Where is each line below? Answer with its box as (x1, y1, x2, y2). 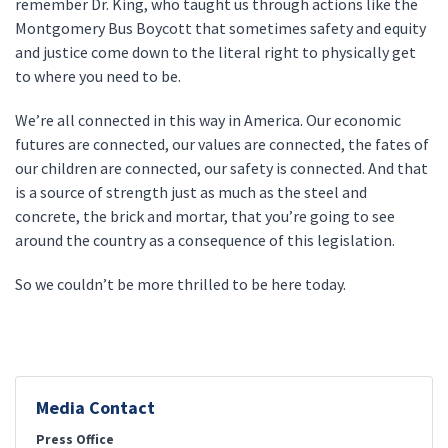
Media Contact (36, 396, 155, 419)
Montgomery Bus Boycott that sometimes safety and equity (15, 18, 426, 38)
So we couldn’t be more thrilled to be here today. (15, 274, 349, 294)
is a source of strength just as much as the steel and (15, 182, 367, 202)
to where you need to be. (15, 66, 199, 86)
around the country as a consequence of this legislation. (15, 230, 401, 250)
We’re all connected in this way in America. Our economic (15, 110, 401, 130)
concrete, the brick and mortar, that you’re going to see (15, 206, 395, 226)
